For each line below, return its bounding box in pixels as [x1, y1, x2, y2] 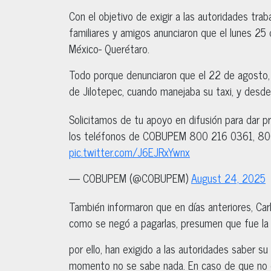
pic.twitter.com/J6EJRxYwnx [69, 142, 190, 161]
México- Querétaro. [69, 39, 149, 57]
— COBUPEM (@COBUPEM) [69, 168, 191, 187]
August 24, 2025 [191, 168, 266, 187]
